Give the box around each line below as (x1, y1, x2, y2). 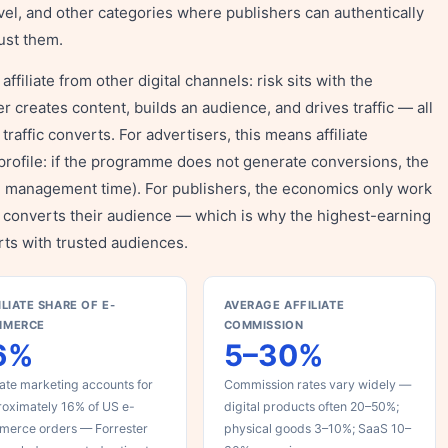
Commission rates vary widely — (223, 377, 411, 392)
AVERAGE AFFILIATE (223, 298, 345, 312)
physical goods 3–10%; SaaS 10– (223, 421, 411, 436)
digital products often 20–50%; (223, 399, 399, 414)
